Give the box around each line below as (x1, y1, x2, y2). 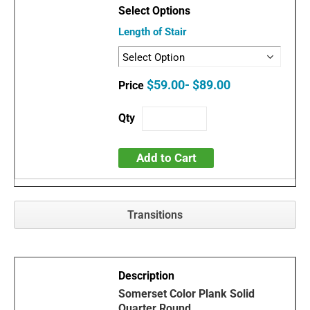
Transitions (127, 208, 183, 222)
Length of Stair (118, 26, 188, 39)
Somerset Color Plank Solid (118, 287, 255, 301)
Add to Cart (136, 151, 197, 165)
